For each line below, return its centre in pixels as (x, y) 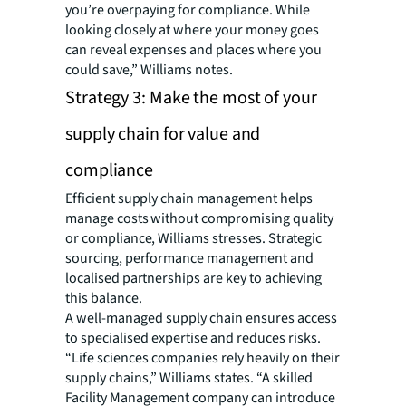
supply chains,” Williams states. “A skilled (189, 377)
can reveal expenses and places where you (193, 49)
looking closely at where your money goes (192, 29)
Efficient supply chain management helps (189, 198)
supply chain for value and (163, 134)
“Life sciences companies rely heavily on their (203, 358)
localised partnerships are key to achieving (194, 278)
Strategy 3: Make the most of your (191, 97)
